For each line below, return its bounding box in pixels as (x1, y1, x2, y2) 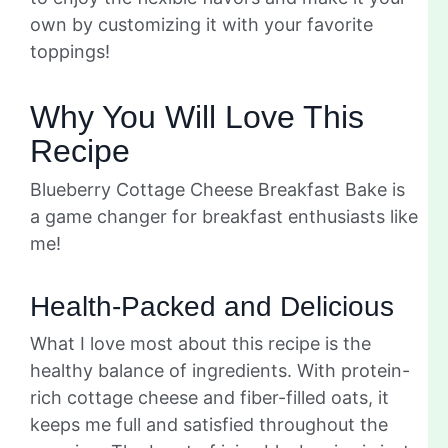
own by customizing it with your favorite (30, 14, 373, 36)
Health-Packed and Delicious (30, 291, 394, 323)
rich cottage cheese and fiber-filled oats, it (30, 387, 389, 409)
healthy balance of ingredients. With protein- (30, 360, 410, 382)
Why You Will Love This (30, 99, 364, 136)
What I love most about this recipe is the (30, 333, 371, 355)
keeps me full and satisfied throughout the (30, 414, 388, 436)
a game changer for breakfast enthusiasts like (30, 206, 418, 228)
